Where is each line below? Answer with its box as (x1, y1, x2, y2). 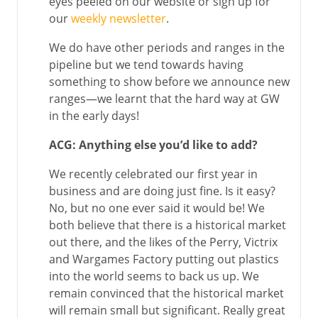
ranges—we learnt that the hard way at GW (49, 91, 280, 106)
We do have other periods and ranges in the (49, 40, 285, 55)
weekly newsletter (71, 11, 166, 26)
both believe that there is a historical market (49, 217, 286, 233)
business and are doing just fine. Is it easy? (49, 183, 275, 199)
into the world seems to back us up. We (49, 268, 259, 284)
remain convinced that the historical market (49, 285, 284, 301)
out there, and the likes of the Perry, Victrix (49, 234, 278, 250)
